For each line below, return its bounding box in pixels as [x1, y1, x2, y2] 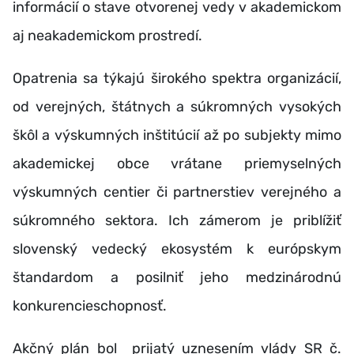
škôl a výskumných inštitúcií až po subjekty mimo [13, 126, 341, 144]
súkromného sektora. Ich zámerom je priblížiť [13, 211, 341, 229]
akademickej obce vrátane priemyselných [13, 154, 341, 172]
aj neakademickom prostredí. [13, 26, 202, 44]
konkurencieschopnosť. [13, 296, 167, 314]
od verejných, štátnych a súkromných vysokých [13, 97, 341, 115]
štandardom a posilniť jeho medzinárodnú [13, 268, 341, 286]
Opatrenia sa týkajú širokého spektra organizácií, [13, 69, 341, 87]
